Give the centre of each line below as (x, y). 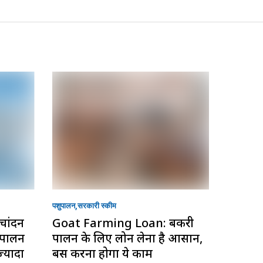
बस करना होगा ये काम (102, 253)
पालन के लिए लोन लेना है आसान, (127, 238)
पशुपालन (63, 205)
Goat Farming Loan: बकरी (123, 222)
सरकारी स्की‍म (97, 205)
